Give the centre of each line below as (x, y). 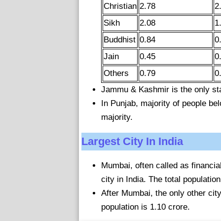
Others (116, 73)
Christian (120, 6)
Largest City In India (132, 141)
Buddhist (120, 40)
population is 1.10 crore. (146, 207)
